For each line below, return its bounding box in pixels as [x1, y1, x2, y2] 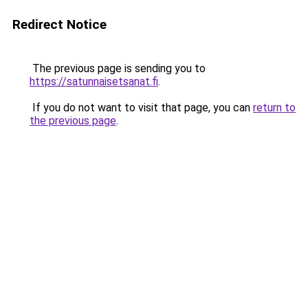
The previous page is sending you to [30, 62, 206, 75]
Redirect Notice [12, 16, 107, 32]
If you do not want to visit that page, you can [30, 101, 253, 114]
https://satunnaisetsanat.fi [30, 75, 158, 88]
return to [253, 101, 296, 114]
